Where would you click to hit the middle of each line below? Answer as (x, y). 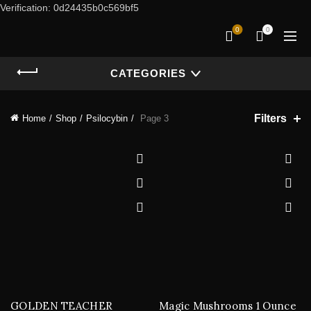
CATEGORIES (148, 73)
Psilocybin (107, 118)
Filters (270, 118)
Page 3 (153, 118)
